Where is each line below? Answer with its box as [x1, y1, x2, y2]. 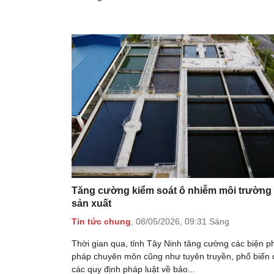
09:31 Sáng [185, 217, 229, 227]
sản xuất [72, 198, 111, 209]
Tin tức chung [72, 217, 131, 227]
